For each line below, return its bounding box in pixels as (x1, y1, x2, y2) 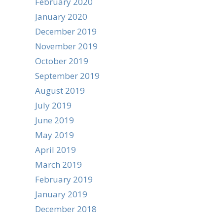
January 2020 (35, 11, 87, 22)
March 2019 (35, 159, 82, 170)
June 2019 (35, 114, 74, 126)
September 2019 (35, 70, 100, 81)
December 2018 (35, 203, 97, 215)
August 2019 (35, 85, 85, 96)
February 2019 (35, 174, 93, 185)
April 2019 (35, 144, 76, 155)
